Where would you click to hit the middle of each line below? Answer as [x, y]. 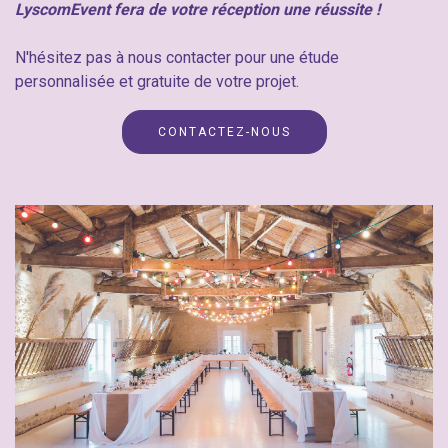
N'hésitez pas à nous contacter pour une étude [177, 57]
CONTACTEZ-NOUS [224, 132]
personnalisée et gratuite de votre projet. [157, 81]
